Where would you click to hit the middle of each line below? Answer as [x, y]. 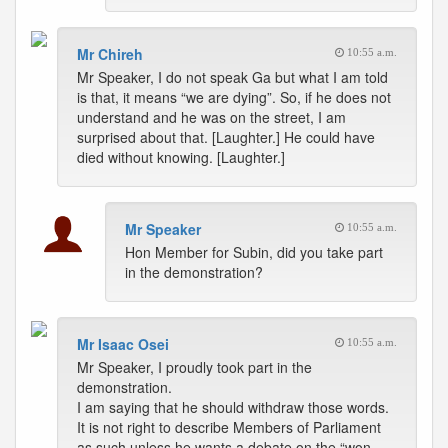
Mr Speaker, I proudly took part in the [194, 367]
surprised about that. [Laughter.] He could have [226, 137]
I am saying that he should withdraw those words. [233, 407]
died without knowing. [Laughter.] [181, 157]
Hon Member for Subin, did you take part [254, 252]
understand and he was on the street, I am [211, 117]
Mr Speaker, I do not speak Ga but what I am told [232, 77]
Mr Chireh [110, 54]
